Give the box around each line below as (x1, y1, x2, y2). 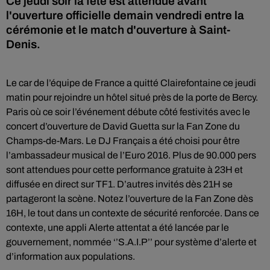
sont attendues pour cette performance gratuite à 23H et (6, 165, 243, 175)
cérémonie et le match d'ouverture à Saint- (6, 24, 230, 36)
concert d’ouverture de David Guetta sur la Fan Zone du (6, 121, 240, 131)
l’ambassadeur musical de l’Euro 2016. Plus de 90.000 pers (6, 150, 256, 160)
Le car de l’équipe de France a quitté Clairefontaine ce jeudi (6, 78, 256, 88)
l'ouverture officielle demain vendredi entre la (6, 9, 244, 22)
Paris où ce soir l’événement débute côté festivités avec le (6, 107, 250, 117)
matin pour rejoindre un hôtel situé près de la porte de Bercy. (6, 92, 258, 102)
